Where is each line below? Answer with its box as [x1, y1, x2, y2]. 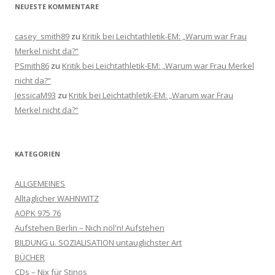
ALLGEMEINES [15, 177, 65, 189]
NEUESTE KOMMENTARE [15, 1, 99, 11]
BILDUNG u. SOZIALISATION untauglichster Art [15, 236, 182, 248]
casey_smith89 [15, 30, 69, 42]
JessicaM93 [15, 89, 56, 101]
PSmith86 [15, 60, 49, 71]
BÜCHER [15, 251, 45, 263]
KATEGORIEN [15, 149, 60, 158]
